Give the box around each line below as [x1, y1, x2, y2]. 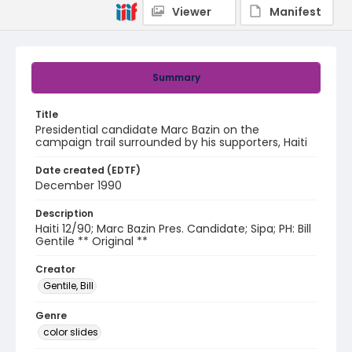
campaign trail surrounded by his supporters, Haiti [35, 134, 307, 150]
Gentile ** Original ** [35, 233, 148, 249]
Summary [152, 71, 200, 84]
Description [35, 207, 93, 220]
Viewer [172, 4, 211, 20]
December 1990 [35, 178, 122, 193]
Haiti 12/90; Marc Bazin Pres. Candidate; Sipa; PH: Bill [35, 221, 311, 236]
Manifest [269, 4, 321, 20]
